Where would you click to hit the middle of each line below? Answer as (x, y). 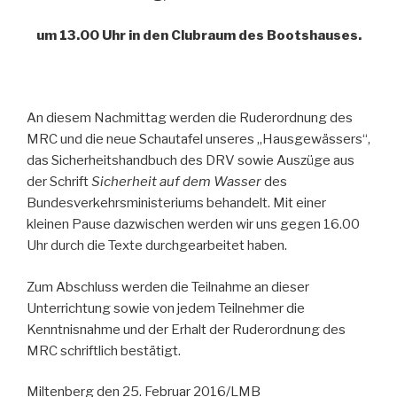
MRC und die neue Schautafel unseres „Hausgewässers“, (198, 140)
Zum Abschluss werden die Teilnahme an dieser (168, 287)
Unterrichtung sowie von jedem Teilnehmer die (166, 308)
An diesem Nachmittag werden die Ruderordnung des (190, 118)
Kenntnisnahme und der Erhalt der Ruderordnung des (186, 329)
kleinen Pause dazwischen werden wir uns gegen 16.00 (193, 225)
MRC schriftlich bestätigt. (104, 350)
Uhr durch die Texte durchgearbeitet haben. (157, 246)
